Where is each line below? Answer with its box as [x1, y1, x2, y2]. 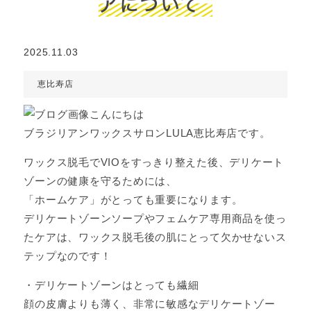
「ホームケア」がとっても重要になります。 [24, 194, 243, 205]
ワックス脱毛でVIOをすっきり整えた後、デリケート [24, 156, 285, 168]
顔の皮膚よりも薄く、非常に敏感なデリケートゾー [24, 298, 276, 310]
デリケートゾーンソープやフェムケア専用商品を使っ [24, 212, 287, 224]
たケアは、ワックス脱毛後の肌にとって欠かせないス [24, 231, 287, 243]
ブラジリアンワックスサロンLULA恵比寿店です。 [24, 127, 271, 139]
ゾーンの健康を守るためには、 [24, 175, 177, 187]
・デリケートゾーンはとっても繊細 [24, 279, 199, 291]
